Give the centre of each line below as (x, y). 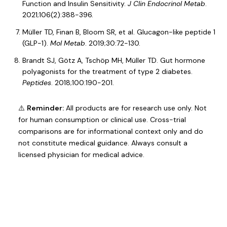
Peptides (37, 83)
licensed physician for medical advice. (81, 155)
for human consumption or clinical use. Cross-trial (102, 120)
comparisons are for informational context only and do (111, 131)
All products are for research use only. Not (135, 108)
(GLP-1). (36, 43)
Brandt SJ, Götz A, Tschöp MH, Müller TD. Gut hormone (114, 60)
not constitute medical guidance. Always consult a (103, 143)
